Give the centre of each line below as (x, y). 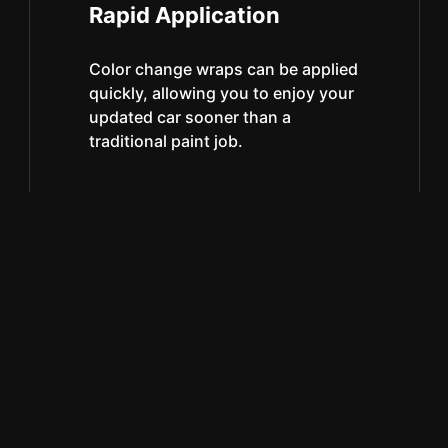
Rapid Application (184, 15)
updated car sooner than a (189, 117)
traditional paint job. (165, 141)
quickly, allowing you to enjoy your (221, 93)
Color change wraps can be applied (223, 69)
